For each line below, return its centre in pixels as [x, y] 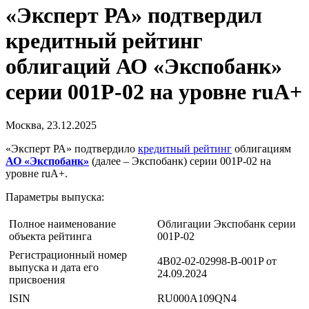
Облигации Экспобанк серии [227, 224]
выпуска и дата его [54, 268]
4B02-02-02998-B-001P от [217, 261]
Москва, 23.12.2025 [51, 126]
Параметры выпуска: [55, 197]
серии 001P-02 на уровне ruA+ [154, 91]
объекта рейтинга [50, 237]
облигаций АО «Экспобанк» [144, 66]
